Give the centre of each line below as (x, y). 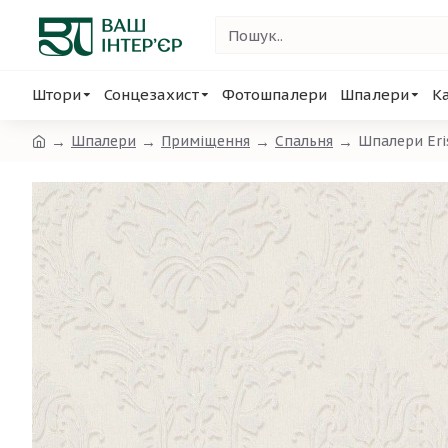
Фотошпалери (274, 94)
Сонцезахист (151, 94)
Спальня (304, 140)
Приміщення (205, 140)
